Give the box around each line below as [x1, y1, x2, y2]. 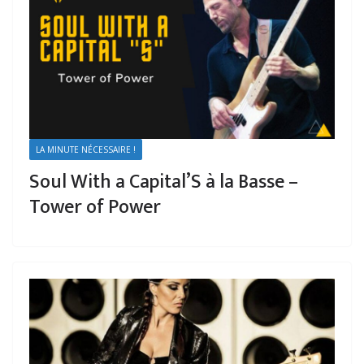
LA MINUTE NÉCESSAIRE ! [36, 144, 136, 156]
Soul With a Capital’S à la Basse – [29, 166, 298, 199]
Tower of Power [29, 191, 161, 224]
